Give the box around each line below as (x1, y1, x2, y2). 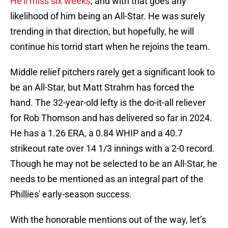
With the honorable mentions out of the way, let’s (10, 214, 206, 225)
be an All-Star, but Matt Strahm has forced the (10, 82, 194, 93)
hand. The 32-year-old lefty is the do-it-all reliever (10, 97, 206, 108)
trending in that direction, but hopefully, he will (10, 26, 194, 37)
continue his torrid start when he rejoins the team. (10, 41, 210, 52)
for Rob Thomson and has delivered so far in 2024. (10, 112, 212, 124)
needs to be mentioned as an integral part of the (10, 174, 204, 185)
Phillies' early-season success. (10, 189, 132, 200)
